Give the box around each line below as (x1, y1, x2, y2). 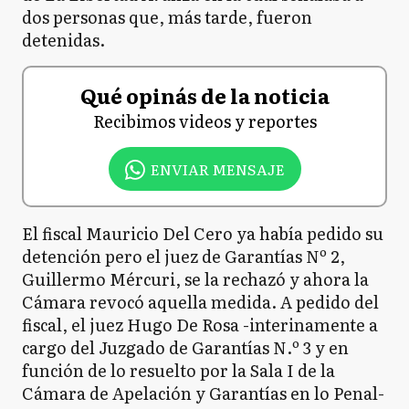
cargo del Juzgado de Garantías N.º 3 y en (22, 335, 349, 360)
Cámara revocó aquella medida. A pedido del (22, 289, 379, 314)
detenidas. (22, 27, 105, 52)
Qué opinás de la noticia (79, 80, 330, 110)
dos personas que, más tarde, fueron (22, 5, 312, 29)
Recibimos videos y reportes (92, 109, 317, 133)
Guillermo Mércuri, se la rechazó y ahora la (22, 267, 369, 291)
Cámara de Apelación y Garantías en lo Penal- (22, 381, 384, 405)
